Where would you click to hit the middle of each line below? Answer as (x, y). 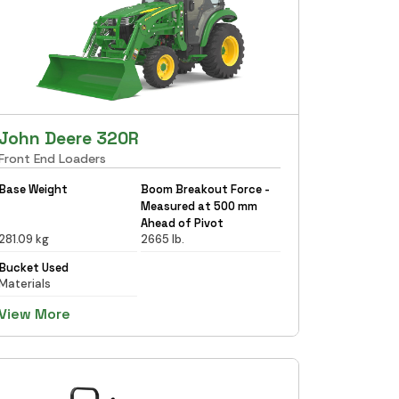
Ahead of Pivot (183, 223)
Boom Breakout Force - (206, 189)
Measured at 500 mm (199, 206)
